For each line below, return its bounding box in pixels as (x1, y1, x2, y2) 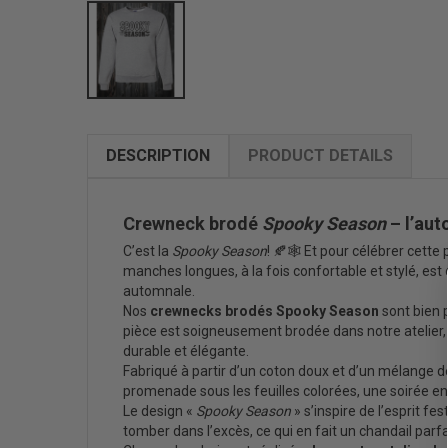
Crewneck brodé (123, 213, 262, 234)
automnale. (123, 283, 195, 299)
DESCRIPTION (106, 146, 210, 165)
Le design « (123, 403, 196, 419)
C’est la (123, 243, 172, 259)
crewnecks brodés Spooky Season (150, 303, 379, 319)
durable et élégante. (123, 343, 249, 359)
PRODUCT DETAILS (248, 146, 393, 165)
